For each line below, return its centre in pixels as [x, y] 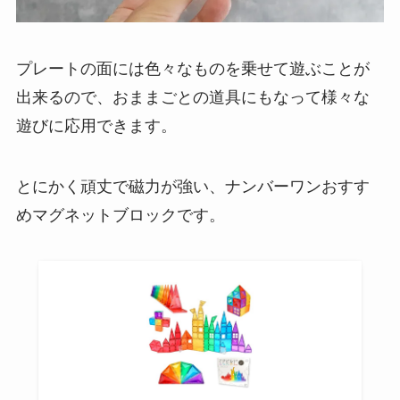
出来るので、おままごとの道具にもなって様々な [192, 97]
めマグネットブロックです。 [120, 215]
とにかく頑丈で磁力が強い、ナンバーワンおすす [192, 186]
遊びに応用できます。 [96, 125]
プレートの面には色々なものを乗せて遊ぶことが [192, 68]
